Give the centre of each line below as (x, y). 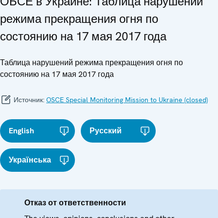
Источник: (29, 100)
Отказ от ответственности (75, 202)
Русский (106, 130)
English (21, 130)
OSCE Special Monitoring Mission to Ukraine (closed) (127, 100)
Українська (30, 160)
